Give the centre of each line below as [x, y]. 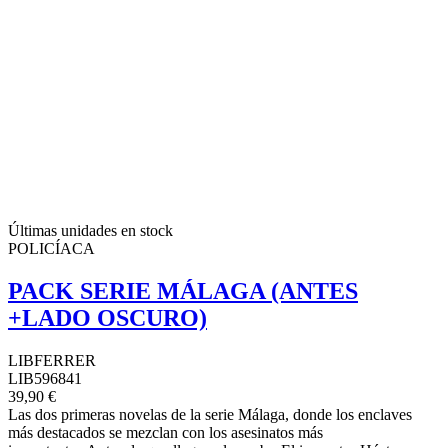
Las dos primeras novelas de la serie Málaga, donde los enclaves [210, 414]
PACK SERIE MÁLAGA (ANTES [183, 290]
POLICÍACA [51, 249]
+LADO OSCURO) [107, 317]
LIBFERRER [52, 360]
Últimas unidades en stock [90, 231]
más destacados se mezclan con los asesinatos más [165, 432]
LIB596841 [45, 378]
